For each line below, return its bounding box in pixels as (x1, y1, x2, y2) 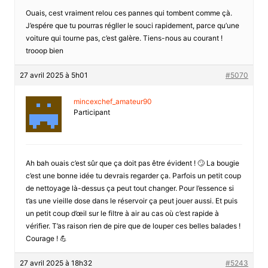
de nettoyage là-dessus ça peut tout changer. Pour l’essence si (25, 183, 234, 193)
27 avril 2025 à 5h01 (19, 70, 88, 80)
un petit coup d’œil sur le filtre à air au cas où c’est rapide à (25, 208, 219, 218)
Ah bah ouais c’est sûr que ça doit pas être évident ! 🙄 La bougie (25, 158, 239, 167)
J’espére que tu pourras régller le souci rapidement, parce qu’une (25, 20, 239, 30)
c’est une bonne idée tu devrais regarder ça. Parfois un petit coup (25, 170, 241, 180)
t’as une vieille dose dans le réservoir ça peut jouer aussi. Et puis (25, 196, 237, 205)
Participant (73, 107, 110, 117)
